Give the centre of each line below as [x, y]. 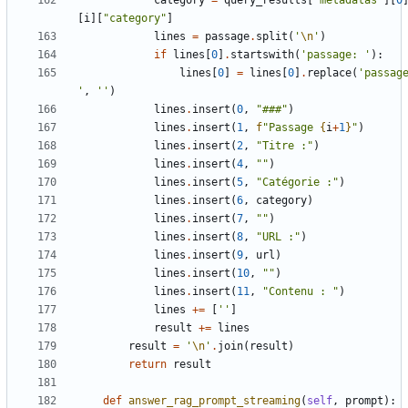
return [148, 365]
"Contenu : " [301, 292]
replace [329, 73]
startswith [262, 55]
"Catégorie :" [297, 183]
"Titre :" [285, 146]
